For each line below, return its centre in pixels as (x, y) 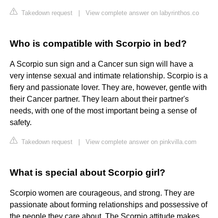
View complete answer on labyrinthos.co (142, 13)
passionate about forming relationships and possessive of (109, 205)
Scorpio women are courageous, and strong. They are (102, 193)
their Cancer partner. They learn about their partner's (99, 99)
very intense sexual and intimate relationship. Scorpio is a (109, 76)
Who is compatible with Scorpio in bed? (98, 44)
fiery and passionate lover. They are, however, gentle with (108, 88)
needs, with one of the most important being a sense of (103, 111)
